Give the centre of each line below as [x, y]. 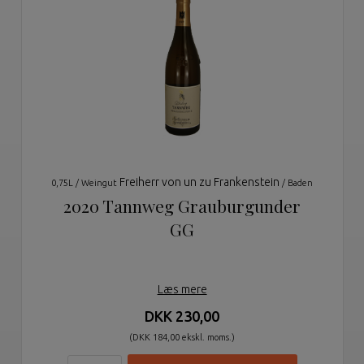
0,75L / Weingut [86, 183]
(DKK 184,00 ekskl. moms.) [182, 338]
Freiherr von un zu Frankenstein [201, 182]
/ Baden [298, 183]
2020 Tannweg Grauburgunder [182, 206]
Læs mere [182, 290]
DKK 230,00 [182, 316]
